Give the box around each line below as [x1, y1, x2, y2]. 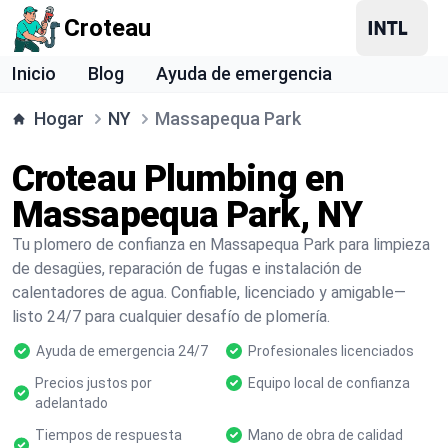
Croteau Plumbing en [12, 158, 344, 200]
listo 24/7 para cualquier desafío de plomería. [12, 307, 330, 326]
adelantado [35, 395, 109, 411]
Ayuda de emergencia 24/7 [36, 343, 208, 359]
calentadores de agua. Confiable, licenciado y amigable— [12, 283, 406, 302]
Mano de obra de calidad [248, 427, 403, 443]
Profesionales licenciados [248, 343, 414, 359]
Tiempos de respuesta [34, 427, 182, 443]
